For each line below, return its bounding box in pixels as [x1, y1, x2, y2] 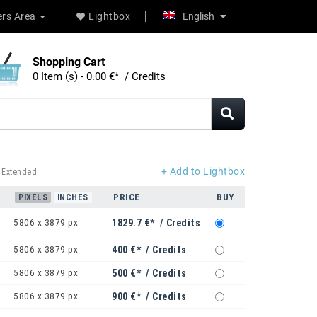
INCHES [57, 192, 88, 203]
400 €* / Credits [112, 244, 187, 256]
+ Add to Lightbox [161, 166, 245, 178]
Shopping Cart [33, 55, 105, 69]
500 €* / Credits [112, 267, 187, 279]
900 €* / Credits [112, 291, 187, 303]
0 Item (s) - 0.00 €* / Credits [109, 70, 166, 83]
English [183, 11, 217, 22]
